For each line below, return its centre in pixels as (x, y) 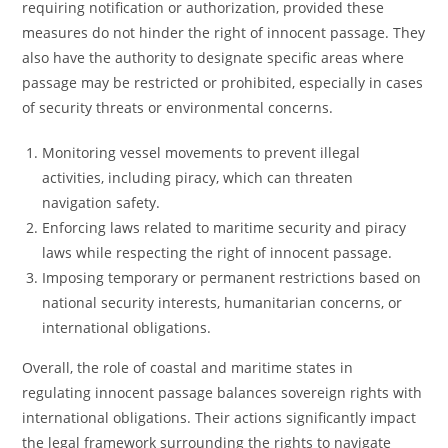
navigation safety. (101, 202)
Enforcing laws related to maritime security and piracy (224, 227)
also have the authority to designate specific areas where (213, 57)
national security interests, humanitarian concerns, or (222, 302)
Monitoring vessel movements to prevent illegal (201, 152)
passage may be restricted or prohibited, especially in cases (223, 82)
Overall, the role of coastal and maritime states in (188, 367)
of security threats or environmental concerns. (178, 107)
